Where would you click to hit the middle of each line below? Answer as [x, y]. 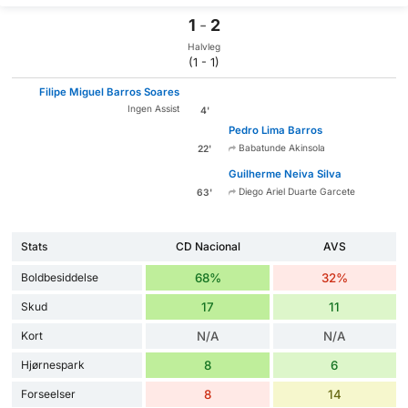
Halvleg [204, 47]
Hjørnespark [53, 364]
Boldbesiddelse [60, 277]
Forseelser [48, 393]
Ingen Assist [153, 108]
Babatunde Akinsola [281, 148]
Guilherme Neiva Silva [286, 173]
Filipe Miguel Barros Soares [109, 92]
